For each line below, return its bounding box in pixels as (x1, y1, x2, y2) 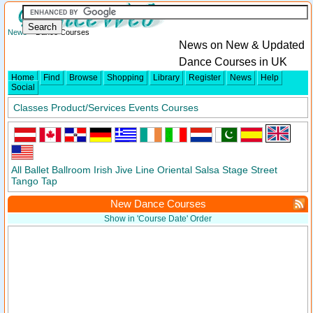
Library (153, 73, 180, 82)
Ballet (24, 164, 49, 175)
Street (251, 164, 277, 175)
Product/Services (51, 102, 126, 113)
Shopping (107, 73, 144, 82)
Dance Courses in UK (179, 56, 287, 68)
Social (11, 82, 35, 92)
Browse (69, 73, 98, 82)
